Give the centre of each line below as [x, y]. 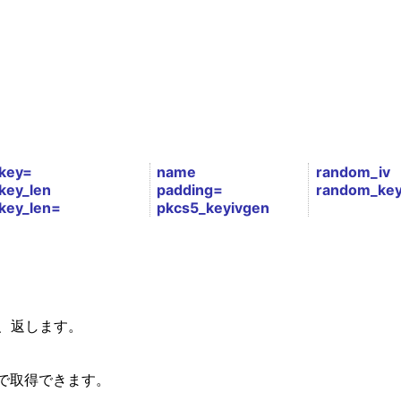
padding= [190, 190]
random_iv [353, 172]
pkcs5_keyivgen [213, 208]
